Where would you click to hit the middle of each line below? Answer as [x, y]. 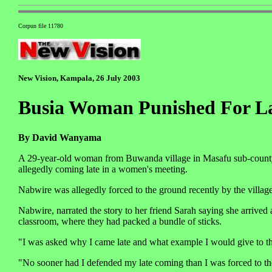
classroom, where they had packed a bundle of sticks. [120, 221]
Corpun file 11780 [41, 26]
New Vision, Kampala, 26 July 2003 [79, 78]
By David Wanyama [60, 137]
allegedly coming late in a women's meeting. [103, 169]
